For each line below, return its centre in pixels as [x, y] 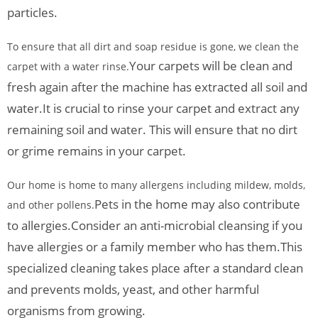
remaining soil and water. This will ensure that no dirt [152, 130]
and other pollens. [51, 205]
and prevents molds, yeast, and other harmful [133, 290]
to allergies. [39, 226]
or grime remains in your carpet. [97, 151]
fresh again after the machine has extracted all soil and [157, 87]
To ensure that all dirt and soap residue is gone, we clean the [153, 47]
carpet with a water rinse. [68, 67]
